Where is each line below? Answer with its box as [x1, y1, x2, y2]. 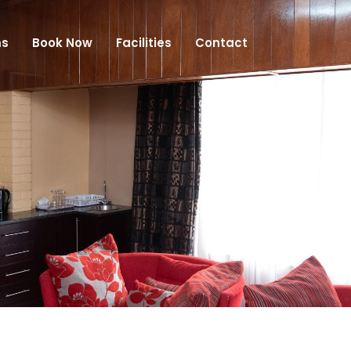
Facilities [116, 34, 172, 51]
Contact [195, 34, 248, 51]
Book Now [32, 34, 92, 51]
